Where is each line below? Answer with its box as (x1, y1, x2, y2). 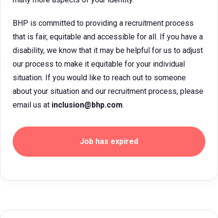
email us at (13, 100, 52, 109)
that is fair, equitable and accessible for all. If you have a (13, 32, 203, 41)
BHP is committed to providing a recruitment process (13, 18, 194, 28)
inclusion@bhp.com (52, 100, 123, 109)
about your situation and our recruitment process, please (13, 87, 203, 96)
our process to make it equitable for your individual (13, 59, 185, 69)
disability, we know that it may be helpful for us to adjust (13, 46, 203, 55)
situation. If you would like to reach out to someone (13, 73, 186, 82)
